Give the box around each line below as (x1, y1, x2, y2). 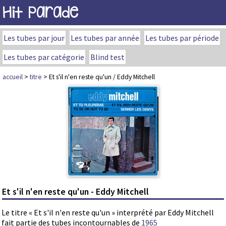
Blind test (90, 52, 125, 62)
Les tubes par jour (4, 33, 65, 43)
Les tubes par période (145, 33, 219, 43)
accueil (3, 72, 23, 81)
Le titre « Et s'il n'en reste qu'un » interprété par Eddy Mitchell (2, 207, 214, 218)
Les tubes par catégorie (4, 52, 84, 62)
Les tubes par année (71, 33, 139, 43)
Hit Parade (3, 3, 78, 22)
